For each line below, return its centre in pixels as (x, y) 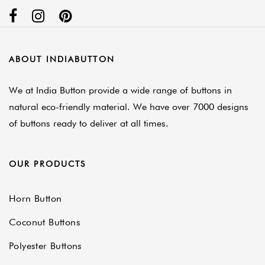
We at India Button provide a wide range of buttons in (120, 91)
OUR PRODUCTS (48, 164)
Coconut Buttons (45, 222)
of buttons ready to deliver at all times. (89, 124)
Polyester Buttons (46, 246)
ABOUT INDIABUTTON (62, 59)
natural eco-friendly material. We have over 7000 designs (129, 107)
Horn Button (35, 199)
